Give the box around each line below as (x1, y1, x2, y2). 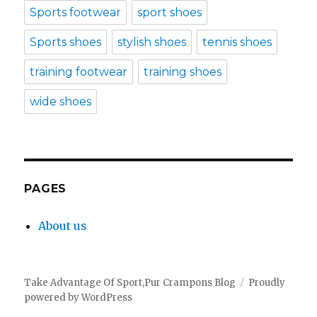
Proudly (248, 277, 286, 289)
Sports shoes (30, 35, 102, 50)
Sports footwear (30, 6, 122, 20)
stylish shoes (117, 35, 187, 50)
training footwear (30, 65, 128, 79)
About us (38, 219, 88, 234)
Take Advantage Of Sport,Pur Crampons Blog (24, 277, 236, 289)
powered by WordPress (24, 292, 133, 304)
